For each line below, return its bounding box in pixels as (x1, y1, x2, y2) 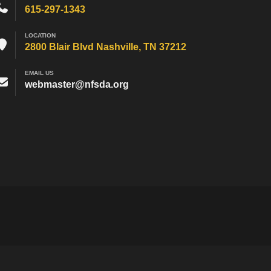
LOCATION (24, 32, 56, 39)
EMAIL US (24, 70, 54, 76)
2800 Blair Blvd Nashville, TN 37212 (24, 42, 186, 52)
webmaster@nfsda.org (24, 79, 129, 90)
